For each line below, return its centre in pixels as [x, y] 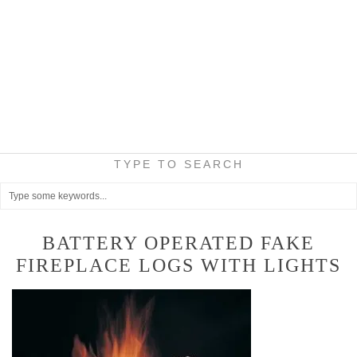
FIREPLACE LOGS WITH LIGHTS [178, 265]
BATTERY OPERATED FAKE [178, 243]
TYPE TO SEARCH [178, 164]
